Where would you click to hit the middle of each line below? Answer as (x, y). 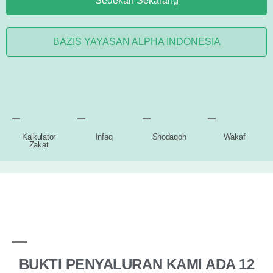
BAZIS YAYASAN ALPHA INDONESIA (136, 42)
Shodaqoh (169, 137)
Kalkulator (39, 137)
